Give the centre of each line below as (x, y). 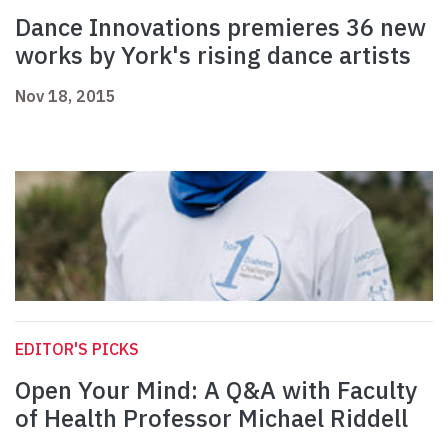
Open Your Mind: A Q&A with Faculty (216, 390)
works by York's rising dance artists (213, 55)
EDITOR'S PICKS (77, 349)
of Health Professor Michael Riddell (211, 418)
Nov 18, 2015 (65, 96)
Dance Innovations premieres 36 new (220, 27)
